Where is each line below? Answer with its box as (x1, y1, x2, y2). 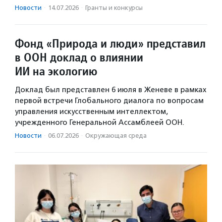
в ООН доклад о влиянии (15, 50, 143, 65)
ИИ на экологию (15, 63, 98, 79)
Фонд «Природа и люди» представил (15, 36, 206, 52)
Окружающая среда (85, 132, 147, 140)
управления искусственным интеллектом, (15, 107, 168, 116)
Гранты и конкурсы (85, 4, 143, 12)
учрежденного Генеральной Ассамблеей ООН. (15, 118, 184, 127)
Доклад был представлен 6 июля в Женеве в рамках (15, 85, 207, 95)
